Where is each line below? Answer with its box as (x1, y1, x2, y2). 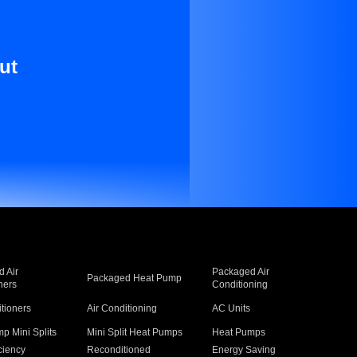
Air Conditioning (86, 303, 157, 314)
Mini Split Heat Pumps (86, 327, 182, 338)
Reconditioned (86, 344, 151, 355)
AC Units (212, 303, 251, 314)
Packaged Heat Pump (86, 273, 182, 284)
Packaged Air (212, 266, 270, 277)
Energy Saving (212, 344, 277, 355)
